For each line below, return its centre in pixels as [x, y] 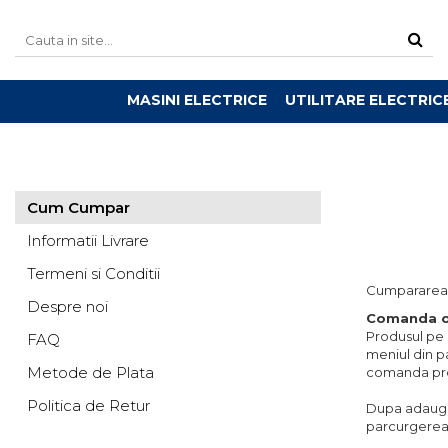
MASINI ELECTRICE [196, 100]
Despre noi [67, 306]
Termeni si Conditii [93, 273]
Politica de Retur [88, 405]
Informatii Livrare [88, 240]
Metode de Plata [90, 372]
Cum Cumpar [78, 207]
